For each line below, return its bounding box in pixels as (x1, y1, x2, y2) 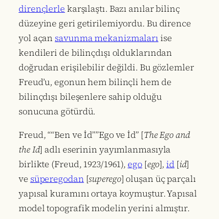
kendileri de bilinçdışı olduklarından (19, 46, 173, 59)
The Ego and (143, 129, 190, 141)
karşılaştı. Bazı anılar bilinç (65, 2, 180, 15)
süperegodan (30, 173, 84, 185)
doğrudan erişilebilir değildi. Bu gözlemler (19, 61, 194, 74)
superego (88, 173, 121, 185)
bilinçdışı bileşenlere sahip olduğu (19, 90, 162, 103)
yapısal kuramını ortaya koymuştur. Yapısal (19, 187, 197, 200)
